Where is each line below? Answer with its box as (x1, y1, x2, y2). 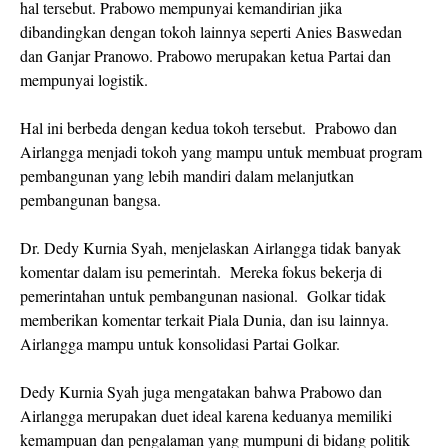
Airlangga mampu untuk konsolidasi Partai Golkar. (20, 333, 340, 355)
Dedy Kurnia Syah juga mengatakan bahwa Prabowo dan (20, 381, 382, 403)
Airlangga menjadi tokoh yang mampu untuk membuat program (20, 141, 422, 163)
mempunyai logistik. (20, 69, 158, 91)
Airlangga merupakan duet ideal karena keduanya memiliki (20, 405, 392, 427)
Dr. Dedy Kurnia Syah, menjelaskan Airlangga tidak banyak (20, 237, 401, 259)
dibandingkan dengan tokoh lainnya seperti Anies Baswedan (20, 21, 402, 43)
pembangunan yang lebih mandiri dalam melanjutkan (20, 165, 354, 187)
